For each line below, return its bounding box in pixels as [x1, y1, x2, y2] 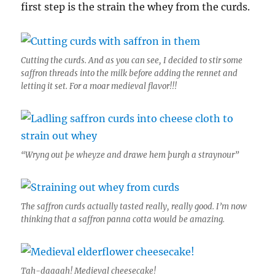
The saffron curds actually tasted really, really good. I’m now [21, 201, 247, 212]
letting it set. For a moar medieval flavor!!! [21, 80, 177, 91]
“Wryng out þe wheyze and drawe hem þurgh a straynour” [21, 149, 239, 160]
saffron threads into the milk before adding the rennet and [21, 68, 238, 79]
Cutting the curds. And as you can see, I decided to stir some [21, 55, 243, 66]
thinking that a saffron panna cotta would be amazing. [21, 214, 225, 225]
